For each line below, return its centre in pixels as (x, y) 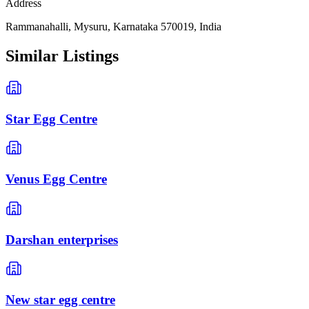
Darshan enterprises (62, 239)
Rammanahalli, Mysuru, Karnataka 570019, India (113, 27)
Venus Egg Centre (56, 179)
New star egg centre (60, 299)
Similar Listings (62, 56)
